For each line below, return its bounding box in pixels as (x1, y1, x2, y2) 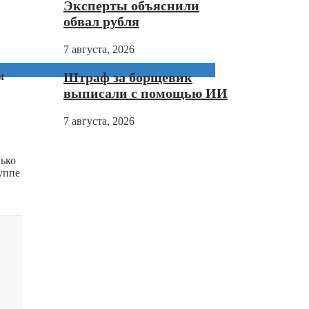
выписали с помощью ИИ (63, 86, 228, 101)
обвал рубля (63, 14, 139, 30)
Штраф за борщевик (63, 70, 192, 86)
